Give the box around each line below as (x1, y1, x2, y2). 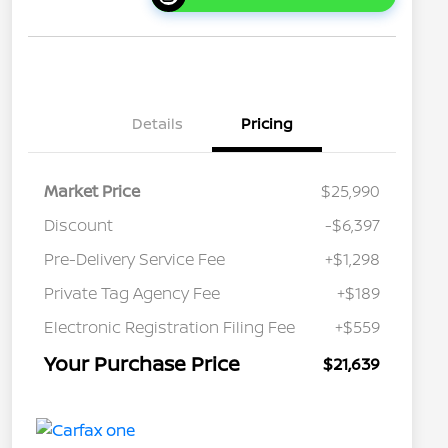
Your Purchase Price (44, 350, 240, 378)
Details (131, 113, 183, 135)
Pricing (241, 113, 293, 135)
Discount (44, 214, 113, 237)
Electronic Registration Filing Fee (44, 316, 295, 339)
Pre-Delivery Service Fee (44, 248, 225, 271)
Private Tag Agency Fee (44, 282, 220, 305)
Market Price (44, 180, 140, 203)
